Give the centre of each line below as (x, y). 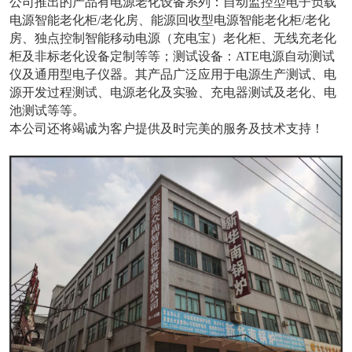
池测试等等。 (47, 110)
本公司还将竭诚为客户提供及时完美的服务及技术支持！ (166, 128)
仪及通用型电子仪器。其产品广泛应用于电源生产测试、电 (172, 74)
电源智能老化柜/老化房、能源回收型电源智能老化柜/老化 (169, 20)
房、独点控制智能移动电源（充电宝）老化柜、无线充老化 (172, 38)
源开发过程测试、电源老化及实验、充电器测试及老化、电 (172, 92)
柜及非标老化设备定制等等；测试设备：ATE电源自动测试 (172, 56)
